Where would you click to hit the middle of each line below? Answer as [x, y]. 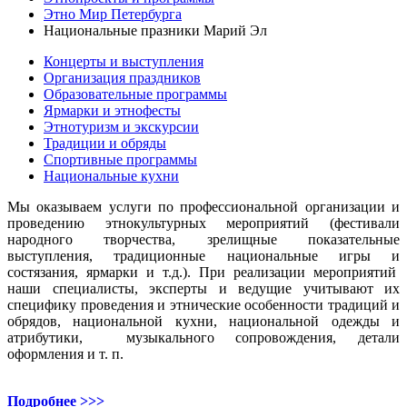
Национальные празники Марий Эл [155, 30]
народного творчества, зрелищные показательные [203, 239]
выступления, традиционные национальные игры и [203, 255]
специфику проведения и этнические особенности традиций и [203, 304]
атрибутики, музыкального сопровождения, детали [203, 337]
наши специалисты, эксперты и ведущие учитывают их [203, 288]
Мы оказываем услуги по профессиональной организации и [203, 206]
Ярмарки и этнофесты [112, 110]
